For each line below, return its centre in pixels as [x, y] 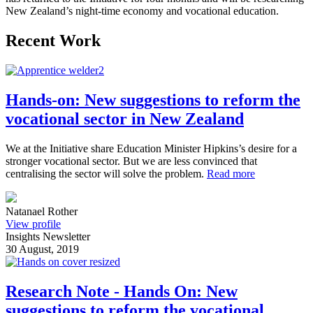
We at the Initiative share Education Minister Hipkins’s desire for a [151, 149]
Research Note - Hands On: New [122, 291]
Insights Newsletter [48, 237]
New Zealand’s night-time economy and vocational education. [144, 11]
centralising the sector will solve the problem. [106, 174]
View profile [33, 224]
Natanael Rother [42, 212]
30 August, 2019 [42, 249]
